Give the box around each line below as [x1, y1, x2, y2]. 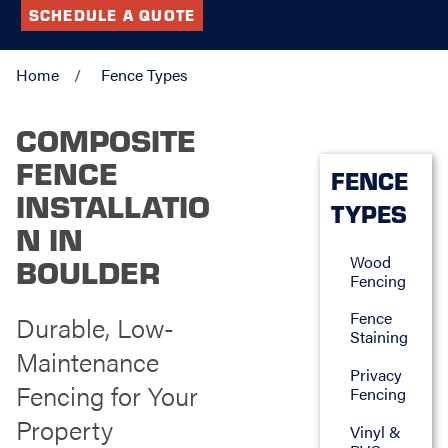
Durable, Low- [15, 308, 174, 346]
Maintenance [15, 342, 159, 380]
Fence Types [100, 63, 188, 87]
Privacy [349, 362, 402, 386]
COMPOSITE [15, 117, 196, 160]
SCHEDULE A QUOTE [28, 4, 196, 25]
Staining [349, 325, 408, 349]
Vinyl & [349, 419, 401, 443]
